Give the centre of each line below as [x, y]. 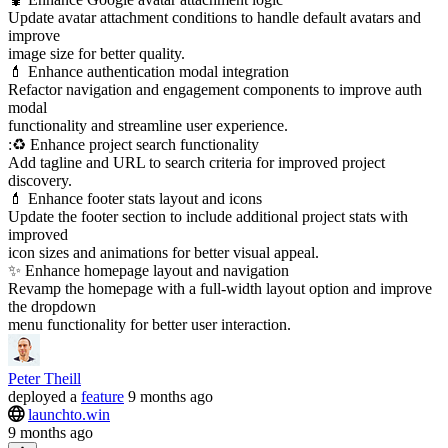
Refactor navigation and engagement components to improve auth [215, 89]
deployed [37, 396]
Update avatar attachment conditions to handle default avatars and [214, 17]
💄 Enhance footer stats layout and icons [135, 198]
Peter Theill [44, 378]
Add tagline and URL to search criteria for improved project [196, 162]
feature [102, 396]
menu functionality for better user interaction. [149, 324]
